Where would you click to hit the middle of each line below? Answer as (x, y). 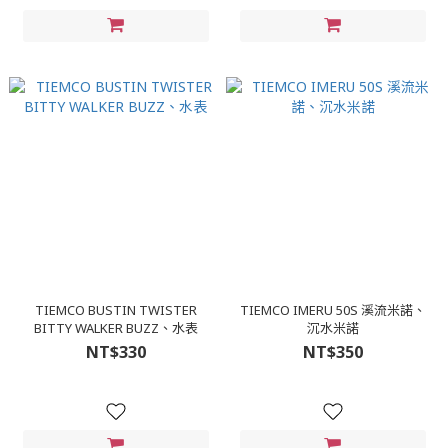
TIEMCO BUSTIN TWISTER (115, 310)
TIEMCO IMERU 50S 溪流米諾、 (332, 310)
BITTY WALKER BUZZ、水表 (115, 328)
